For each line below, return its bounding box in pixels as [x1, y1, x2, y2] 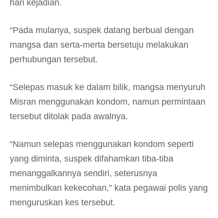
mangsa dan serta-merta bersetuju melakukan [10, 40, 188, 50]
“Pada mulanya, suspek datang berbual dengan [10, 25, 194, 35]
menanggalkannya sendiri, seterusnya [10, 168, 157, 178]
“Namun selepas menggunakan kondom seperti [10, 139, 194, 149]
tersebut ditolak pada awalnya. [10, 111, 128, 121]
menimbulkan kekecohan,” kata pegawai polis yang [10, 183, 208, 193]
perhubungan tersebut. [10, 54, 98, 64]
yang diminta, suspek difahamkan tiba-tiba [10, 154, 173, 163]
